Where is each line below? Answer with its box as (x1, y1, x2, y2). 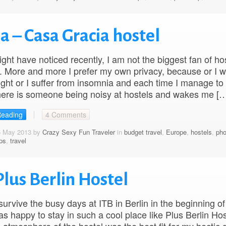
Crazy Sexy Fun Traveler (42, 127, 115, 137)
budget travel (124, 127, 162, 137)
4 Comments (45, 109, 86, 120)
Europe (165, 127, 187, 137)
